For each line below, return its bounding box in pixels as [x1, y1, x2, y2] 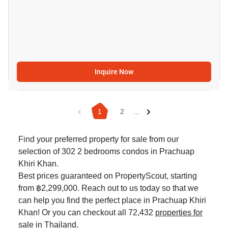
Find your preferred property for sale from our [18, 134, 179, 145]
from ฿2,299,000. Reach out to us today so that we [18, 183, 198, 193]
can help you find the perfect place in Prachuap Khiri [18, 195, 206, 206]
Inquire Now [95, 68, 133, 76]
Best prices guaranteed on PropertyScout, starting [18, 171, 197, 181]
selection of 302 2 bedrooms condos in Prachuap [18, 147, 194, 157]
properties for [155, 208, 203, 218]
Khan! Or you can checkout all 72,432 [18, 208, 155, 218]
